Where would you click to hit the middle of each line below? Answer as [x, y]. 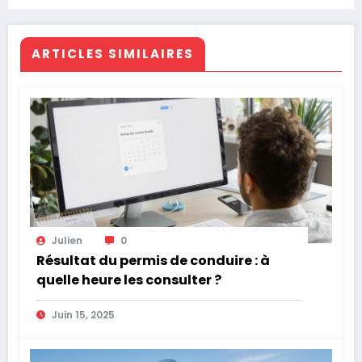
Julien [67, 241]
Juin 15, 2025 [83, 315]
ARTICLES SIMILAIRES [113, 54]
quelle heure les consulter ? [129, 280]
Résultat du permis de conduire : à [153, 261]
